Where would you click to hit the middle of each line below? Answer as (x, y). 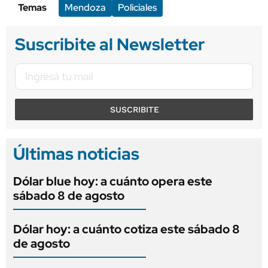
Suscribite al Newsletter (110, 44)
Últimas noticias (76, 153)
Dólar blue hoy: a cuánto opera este (113, 181)
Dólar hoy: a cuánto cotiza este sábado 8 (127, 229)
